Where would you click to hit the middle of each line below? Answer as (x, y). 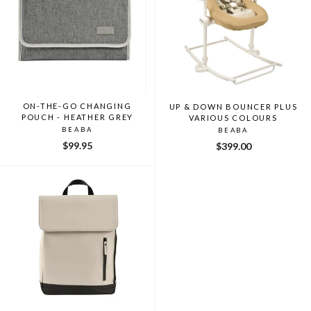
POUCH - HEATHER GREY (77, 117)
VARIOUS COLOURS (233, 117)
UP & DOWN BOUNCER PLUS (233, 106)
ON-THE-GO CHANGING (77, 106)
